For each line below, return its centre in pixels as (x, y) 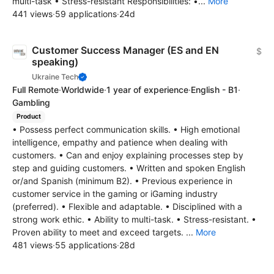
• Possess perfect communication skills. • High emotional (126, 130)
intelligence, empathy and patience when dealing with (120, 143)
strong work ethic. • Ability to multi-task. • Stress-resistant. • (134, 220)
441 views (32, 14)
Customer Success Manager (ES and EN (125, 50)
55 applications (86, 245)
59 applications (86, 14)
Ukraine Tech (55, 76)
